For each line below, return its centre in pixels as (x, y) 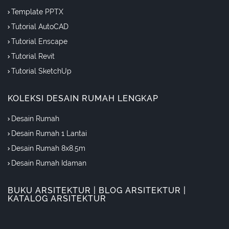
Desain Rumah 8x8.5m (48, 148)
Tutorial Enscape (39, 42)
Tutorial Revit (33, 56)
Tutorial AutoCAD (40, 27)
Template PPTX (37, 12)
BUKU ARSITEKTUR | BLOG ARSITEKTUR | (97, 191)
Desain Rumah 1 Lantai (49, 134)
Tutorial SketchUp (41, 71)
